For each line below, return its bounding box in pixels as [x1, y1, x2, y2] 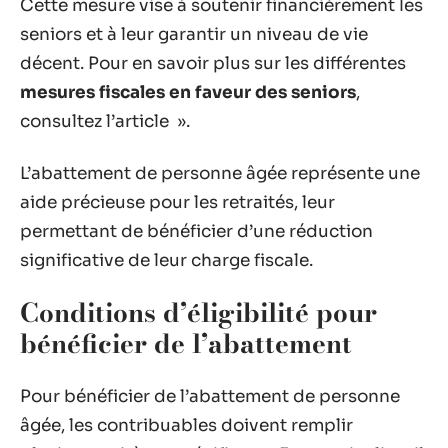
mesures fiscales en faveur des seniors [20, 82, 356, 103]
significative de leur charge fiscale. [20, 249, 313, 271]
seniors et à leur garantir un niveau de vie [20, 24, 368, 45]
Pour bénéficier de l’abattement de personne [20, 385, 400, 407]
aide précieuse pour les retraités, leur [20, 191, 335, 213]
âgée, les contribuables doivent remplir [20, 414, 353, 436]
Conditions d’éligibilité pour [20, 293, 377, 332]
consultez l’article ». [20, 111, 190, 132]
